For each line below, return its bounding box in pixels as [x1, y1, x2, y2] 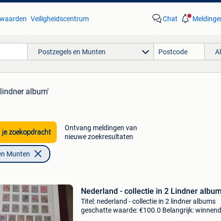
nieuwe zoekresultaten [64, 133, 133, 141]
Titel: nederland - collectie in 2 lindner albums [80, 197, 216, 205]
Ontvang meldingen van [64, 124, 137, 132]
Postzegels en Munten [37, 47, 106, 56]
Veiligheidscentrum [30, 15, 89, 23]
